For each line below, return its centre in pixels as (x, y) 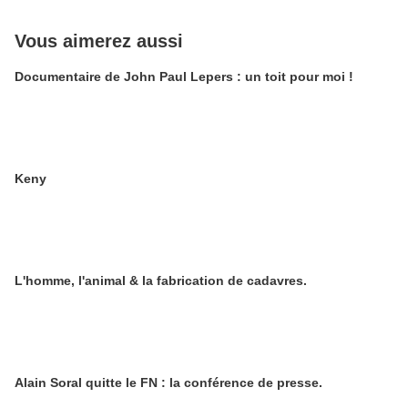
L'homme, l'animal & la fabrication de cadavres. (161, 280)
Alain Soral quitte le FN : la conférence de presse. (168, 382)
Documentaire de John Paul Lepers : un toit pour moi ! (184, 76)
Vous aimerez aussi (99, 41)
